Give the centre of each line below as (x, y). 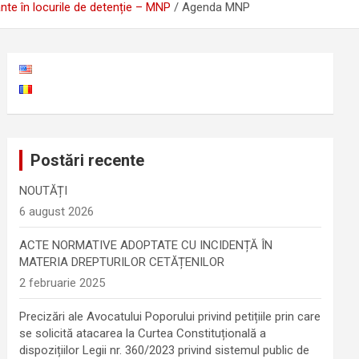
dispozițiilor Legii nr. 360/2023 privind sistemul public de (165, 350)
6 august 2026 (57, 212)
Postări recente (88, 160)
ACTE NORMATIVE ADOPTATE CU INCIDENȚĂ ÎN (146, 245)
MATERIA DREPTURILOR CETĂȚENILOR (122, 262)
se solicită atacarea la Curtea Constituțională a (143, 333)
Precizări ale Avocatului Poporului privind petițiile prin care (170, 317)
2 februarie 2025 (63, 283)
